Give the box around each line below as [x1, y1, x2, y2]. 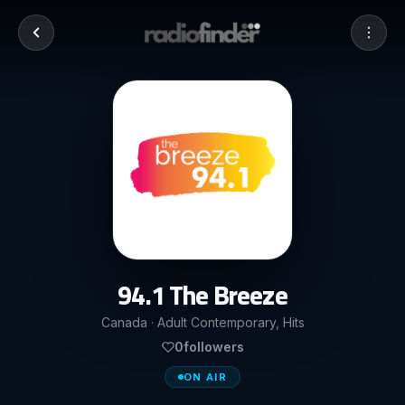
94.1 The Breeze [118, 272, 287, 319]
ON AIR [184, 370, 227, 383]
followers [183, 339, 244, 354]
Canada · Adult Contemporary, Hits [100, 315, 305, 330]
